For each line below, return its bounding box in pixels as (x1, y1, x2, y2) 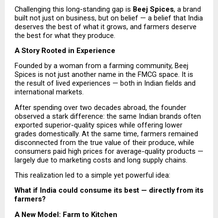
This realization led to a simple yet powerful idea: (15, 171, 170, 180)
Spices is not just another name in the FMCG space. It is (15, 70, 193, 79)
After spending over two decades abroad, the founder (15, 103, 186, 112)
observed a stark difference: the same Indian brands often (15, 111, 201, 121)
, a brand (174, 4, 201, 14)
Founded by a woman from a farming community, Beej (15, 61, 188, 71)
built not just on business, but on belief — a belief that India (15, 13, 203, 22)
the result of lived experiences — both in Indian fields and (15, 79, 196, 88)
